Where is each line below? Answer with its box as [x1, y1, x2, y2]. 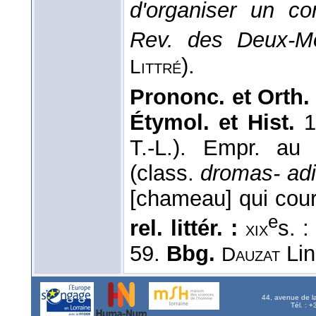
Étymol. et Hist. [130, 109, 295, 135]
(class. [130, 160, 201, 186]
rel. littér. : [130, 216, 238, 241]
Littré [130, 55, 181, 78]
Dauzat [221, 243, 280, 266]
